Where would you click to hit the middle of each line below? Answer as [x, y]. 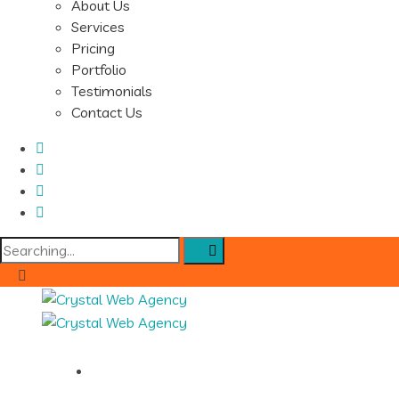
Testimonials [112, 91]
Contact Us [107, 112]
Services [98, 27]
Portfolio [99, 69]
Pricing [93, 48]
